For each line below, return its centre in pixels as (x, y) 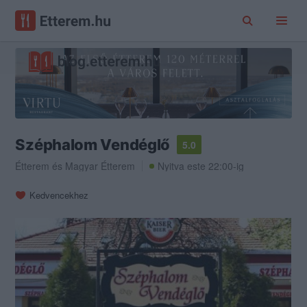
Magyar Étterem (100, 166)
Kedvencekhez (59, 195)
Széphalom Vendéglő (93, 145)
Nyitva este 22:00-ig (201, 166)
